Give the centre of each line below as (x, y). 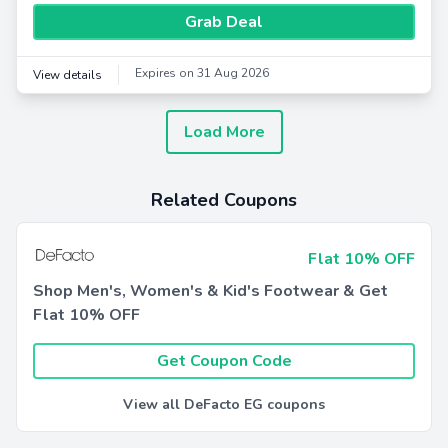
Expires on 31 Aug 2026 (202, 73)
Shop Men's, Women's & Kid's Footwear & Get (210, 291)
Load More (224, 132)
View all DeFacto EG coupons (224, 404)
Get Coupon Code (224, 361)
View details (67, 75)
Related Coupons (224, 200)
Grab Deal (224, 22)
